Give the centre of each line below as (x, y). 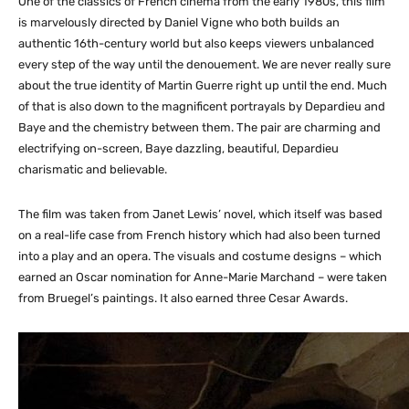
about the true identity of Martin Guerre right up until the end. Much (203, 85)
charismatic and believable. (93, 169)
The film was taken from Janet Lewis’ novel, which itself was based (200, 214)
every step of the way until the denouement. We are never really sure (204, 64)
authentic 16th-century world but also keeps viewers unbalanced (196, 43)
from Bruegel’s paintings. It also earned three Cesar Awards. (183, 298)
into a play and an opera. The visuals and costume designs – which (200, 256)
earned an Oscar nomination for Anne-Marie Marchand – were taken (203, 277)
